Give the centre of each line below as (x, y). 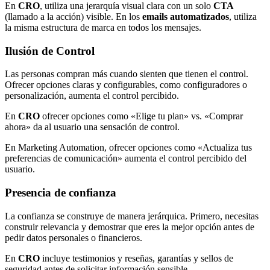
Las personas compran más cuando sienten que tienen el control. (127, 74)
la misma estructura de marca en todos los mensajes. (103, 27)
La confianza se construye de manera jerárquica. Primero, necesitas (132, 216)
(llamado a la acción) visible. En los (74, 16)
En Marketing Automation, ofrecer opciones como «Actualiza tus (128, 148)
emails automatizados (186, 16)
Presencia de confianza (61, 193)
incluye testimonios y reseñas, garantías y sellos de (137, 258)
